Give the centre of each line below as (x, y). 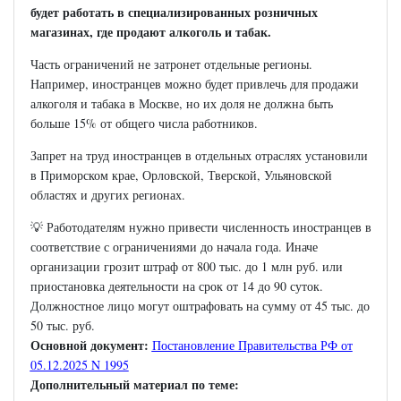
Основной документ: (91, 346)
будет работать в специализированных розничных (174, 13)
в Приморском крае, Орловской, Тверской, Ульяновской (181, 175)
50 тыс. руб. (62, 326)
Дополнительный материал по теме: (134, 385)
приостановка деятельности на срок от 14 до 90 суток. (176, 286)
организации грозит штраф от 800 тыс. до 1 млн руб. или (186, 267)
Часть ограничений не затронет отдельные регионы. (171, 64)
